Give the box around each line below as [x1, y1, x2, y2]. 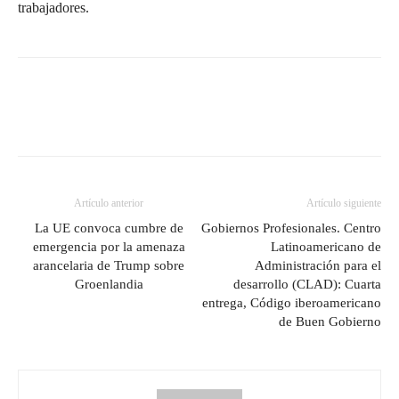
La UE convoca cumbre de [34, 220, 183, 235]
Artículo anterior [74, 196, 143, 209]
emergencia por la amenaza [32, 239, 185, 254]
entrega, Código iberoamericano [202, 295, 381, 310]
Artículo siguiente [306, 196, 381, 209]
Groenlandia [74, 276, 143, 291]
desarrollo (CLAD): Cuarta [233, 276, 381, 291]
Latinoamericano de [271, 239, 381, 254]
